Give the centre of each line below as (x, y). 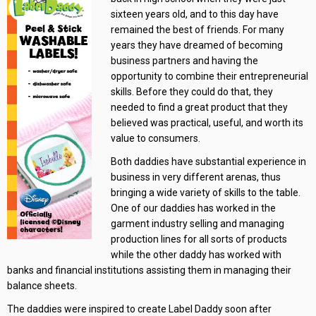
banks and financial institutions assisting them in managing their (149, 271)
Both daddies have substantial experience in (209, 162)
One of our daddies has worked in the (194, 208)
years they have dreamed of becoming (197, 45)
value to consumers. (156, 139)
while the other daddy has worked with (196, 255)
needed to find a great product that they (200, 108)
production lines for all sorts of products (199, 239)
